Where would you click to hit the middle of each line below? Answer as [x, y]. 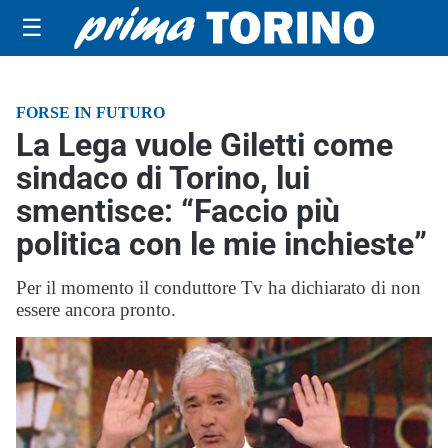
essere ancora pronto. [96, 309]
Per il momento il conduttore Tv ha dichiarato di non [218, 287]
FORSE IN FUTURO [90, 112]
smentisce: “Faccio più [178, 211]
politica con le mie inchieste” [221, 244]
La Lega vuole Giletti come [204, 145]
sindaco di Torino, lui [163, 178]
